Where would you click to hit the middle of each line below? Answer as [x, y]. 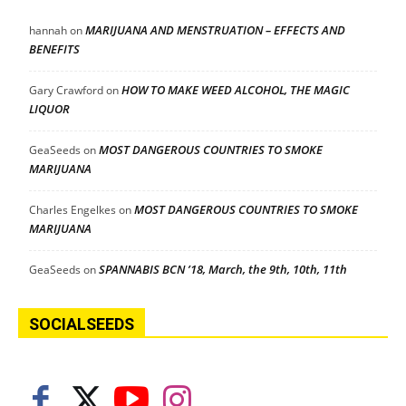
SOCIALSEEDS [82, 324]
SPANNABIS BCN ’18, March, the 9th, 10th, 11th [223, 269]
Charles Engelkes [72, 209]
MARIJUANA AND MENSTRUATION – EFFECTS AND [215, 29]
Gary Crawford [66, 90]
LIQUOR [49, 108]
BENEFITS [54, 48]
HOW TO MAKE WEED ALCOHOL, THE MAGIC [236, 89]
